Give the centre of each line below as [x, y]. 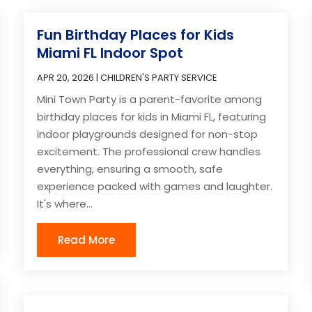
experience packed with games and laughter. [155, 186]
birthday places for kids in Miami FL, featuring [152, 116]
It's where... [65, 203]
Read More [87, 240]
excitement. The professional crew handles [149, 151]
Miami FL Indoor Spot [110, 53]
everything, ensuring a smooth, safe [130, 169]
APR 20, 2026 [66, 77]
